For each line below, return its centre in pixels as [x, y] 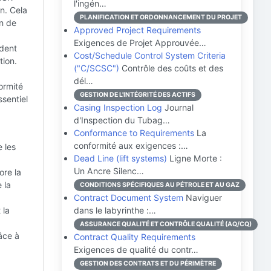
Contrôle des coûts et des [171, 68]
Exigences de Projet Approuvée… [140, 43]
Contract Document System [129, 198]
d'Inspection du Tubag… [122, 120]
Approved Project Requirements [137, 30]
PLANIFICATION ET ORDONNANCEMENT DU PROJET [161, 17]
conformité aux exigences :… [131, 145]
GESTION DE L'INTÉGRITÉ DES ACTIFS [138, 95]
